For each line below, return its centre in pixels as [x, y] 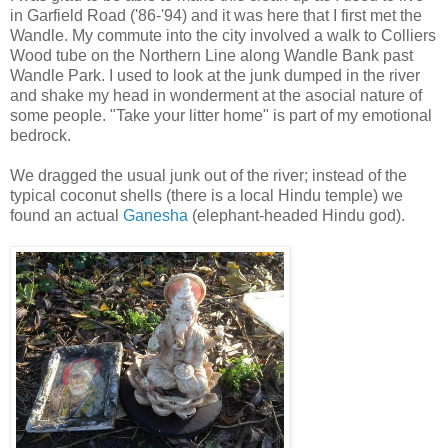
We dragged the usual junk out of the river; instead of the [208, 175]
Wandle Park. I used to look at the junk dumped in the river [215, 75]
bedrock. [40, 135]
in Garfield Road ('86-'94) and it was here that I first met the [216, 15]
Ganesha [155, 215]
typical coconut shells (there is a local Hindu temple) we [206, 195]
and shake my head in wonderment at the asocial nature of [216, 95]
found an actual [66, 215]
